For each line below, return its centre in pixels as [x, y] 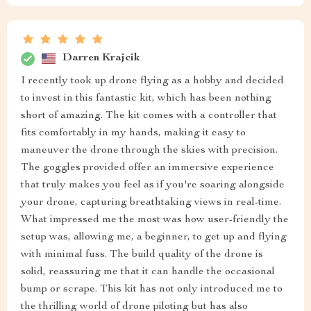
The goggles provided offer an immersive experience [148, 168]
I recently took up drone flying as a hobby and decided [152, 81]
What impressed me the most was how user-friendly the [155, 220]
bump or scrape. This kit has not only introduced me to [152, 289]
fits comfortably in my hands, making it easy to [133, 133]
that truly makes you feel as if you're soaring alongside [153, 185]
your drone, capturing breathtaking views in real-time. [151, 202]
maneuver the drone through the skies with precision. [149, 150]
